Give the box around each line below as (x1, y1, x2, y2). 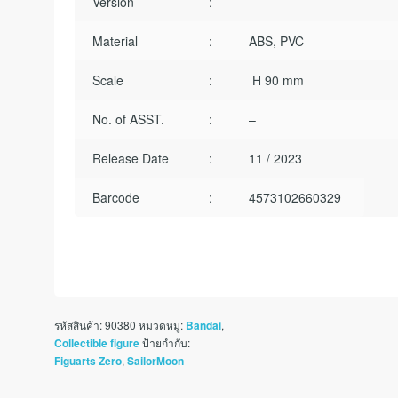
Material (92, 31, 138, 50)
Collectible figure (54, 336, 140, 352)
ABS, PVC (248, 31, 304, 50)
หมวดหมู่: (139, 317, 187, 333)
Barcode (92, 187, 139, 206)
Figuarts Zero (54, 354, 123, 370)
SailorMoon (127, 354, 185, 370)
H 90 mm (248, 70, 304, 89)
